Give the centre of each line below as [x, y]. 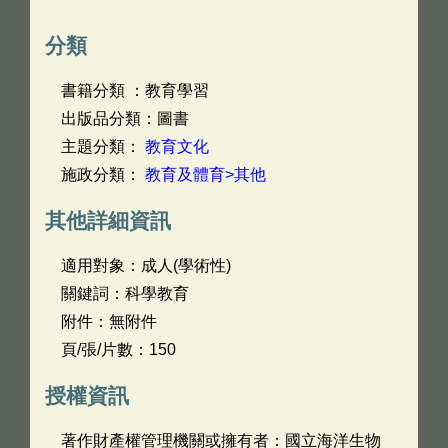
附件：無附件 [109, 321]
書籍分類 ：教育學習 [135, 90]
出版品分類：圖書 [125, 118]
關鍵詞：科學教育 [125, 293]
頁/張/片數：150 [118, 349]
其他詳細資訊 [108, 220]
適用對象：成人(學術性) [146, 265]
